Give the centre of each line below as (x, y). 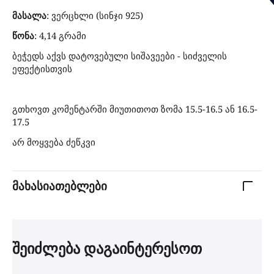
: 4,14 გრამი (60, 35)
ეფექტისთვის (42, 68)
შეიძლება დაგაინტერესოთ (107, 248)
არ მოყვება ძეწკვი (54, 142)
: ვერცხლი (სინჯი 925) (95, 15)
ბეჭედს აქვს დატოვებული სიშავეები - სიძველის (120, 55)
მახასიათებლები (60, 186)
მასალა (29, 15)
